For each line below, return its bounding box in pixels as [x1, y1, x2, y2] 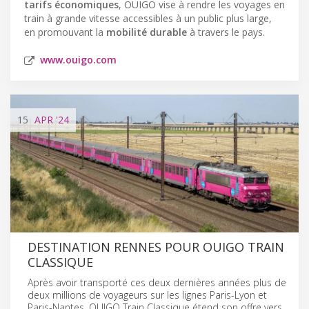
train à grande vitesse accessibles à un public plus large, [24, 11, 272, 25]
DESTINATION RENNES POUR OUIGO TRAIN [28, 238, 284, 255]
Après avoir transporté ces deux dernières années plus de [28, 275, 286, 289]
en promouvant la [24, 25, 106, 39]
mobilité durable [106, 25, 187, 39]
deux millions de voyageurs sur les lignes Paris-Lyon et [28, 288, 267, 301]
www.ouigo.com [40, 52, 117, 66]
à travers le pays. [187, 25, 265, 39]
